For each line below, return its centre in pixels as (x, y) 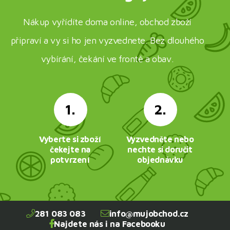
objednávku (160, 159)
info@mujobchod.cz (149, 213)
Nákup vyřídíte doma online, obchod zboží (107, 22)
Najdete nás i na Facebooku (110, 224)
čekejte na (70, 149)
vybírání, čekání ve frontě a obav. (107, 59)
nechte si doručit (160, 149)
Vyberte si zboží (70, 139)
